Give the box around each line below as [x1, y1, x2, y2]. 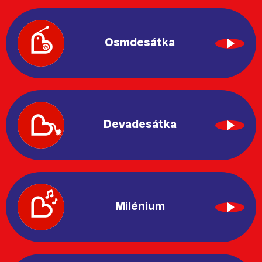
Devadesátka [103, 116, 177, 132]
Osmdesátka [105, 34, 175, 50]
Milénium [115, 198, 165, 213]
